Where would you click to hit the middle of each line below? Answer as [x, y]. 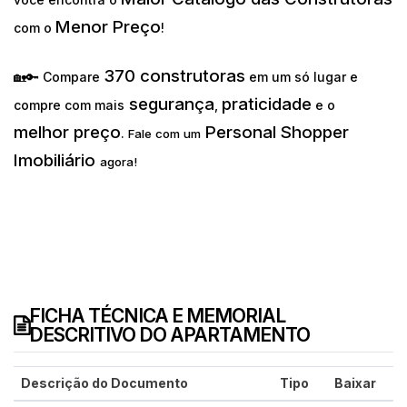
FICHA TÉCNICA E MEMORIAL [157, 316]
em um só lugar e [302, 77]
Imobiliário [57, 161]
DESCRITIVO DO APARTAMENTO [169, 335]
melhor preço [67, 133]
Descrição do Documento [104, 383]
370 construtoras [174, 76]
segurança [169, 104]
